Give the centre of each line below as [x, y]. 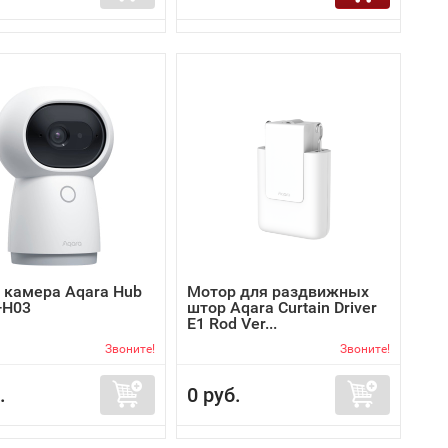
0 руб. [214, 395]
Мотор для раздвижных [278, 291]
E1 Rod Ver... [232, 323]
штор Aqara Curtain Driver [282, 307]
